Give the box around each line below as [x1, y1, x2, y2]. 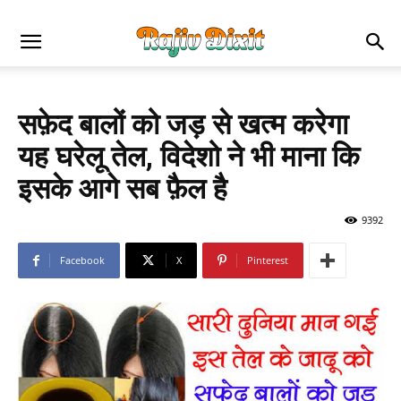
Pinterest [247, 253, 288, 267]
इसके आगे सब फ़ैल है [18, 172, 227, 206]
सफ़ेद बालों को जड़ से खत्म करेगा [18, 107, 348, 141]
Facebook [60, 253, 105, 267]
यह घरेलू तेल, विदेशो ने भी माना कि [18, 140, 360, 174]
